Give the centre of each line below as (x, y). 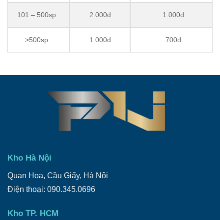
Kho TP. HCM (33, 214)
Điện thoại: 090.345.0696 (51, 190)
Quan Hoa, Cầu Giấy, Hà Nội (57, 176)
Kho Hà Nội (29, 158)
